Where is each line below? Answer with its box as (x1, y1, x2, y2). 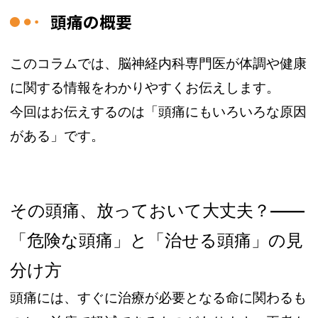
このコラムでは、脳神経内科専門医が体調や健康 (10, 56, 307, 72)
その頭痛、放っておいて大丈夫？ (10, 201, 271, 221)
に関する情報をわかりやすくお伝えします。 (10, 80, 280, 96)
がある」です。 (10, 128, 105, 144)
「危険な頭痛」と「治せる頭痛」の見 (10, 231, 304, 251)
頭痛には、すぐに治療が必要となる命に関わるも (10, 290, 307, 306)
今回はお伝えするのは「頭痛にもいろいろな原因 (10, 104, 307, 120)
